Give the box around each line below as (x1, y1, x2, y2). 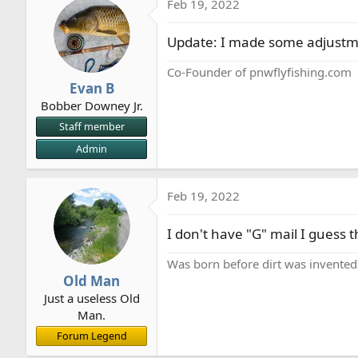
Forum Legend (56, 328, 127, 343)
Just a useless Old (43, 289, 140, 306)
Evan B (69, 79, 114, 97)
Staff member (58, 119, 125, 133)
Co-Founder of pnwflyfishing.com (167, 63, 352, 80)
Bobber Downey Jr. (40, 97, 143, 113)
